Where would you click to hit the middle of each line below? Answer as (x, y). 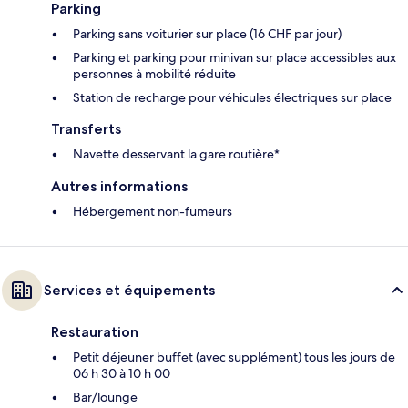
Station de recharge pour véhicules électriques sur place (232, 98)
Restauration (95, 332)
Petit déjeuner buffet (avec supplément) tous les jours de (234, 357)
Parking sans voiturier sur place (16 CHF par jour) (207, 34)
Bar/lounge (105, 398)
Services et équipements (129, 291)
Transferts (86, 129)
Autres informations (119, 187)
